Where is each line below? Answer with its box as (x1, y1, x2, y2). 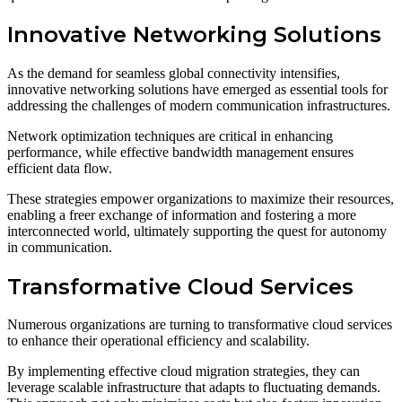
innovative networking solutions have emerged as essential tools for (7, 81, 388, 97)
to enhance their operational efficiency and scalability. (7, 333, 310, 349)
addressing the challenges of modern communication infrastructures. (7, 97, 390, 113)
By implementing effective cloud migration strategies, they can (7, 363, 360, 380)
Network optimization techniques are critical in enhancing (7, 127, 333, 144)
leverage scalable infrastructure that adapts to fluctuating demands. (7, 380, 380, 396)
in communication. (7, 239, 112, 255)
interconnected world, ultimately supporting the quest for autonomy (7, 223, 387, 239)
